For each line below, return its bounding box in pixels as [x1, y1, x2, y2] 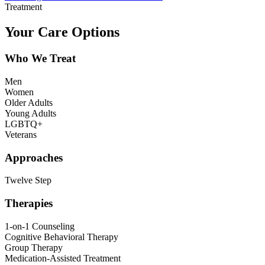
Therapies [5, 197, 53, 210]
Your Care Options [5, 24, 119, 40]
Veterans [5, 129, 37, 140]
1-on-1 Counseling [5, 221, 75, 231]
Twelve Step [5, 175, 51, 186]
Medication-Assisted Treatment [5, 253, 121, 263]
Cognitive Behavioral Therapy [5, 231, 118, 242]
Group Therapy [5, 242, 63, 253]
